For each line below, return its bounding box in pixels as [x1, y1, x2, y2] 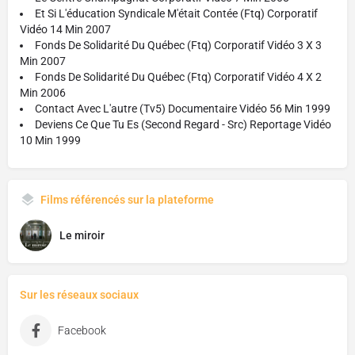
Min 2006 [20, 86, 66, 99]
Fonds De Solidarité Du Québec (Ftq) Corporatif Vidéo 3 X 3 [35, 39, 322, 52]
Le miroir [59, 229, 105, 242]
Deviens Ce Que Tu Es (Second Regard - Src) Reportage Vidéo [35, 118, 331, 131]
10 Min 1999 [20, 134, 81, 147]
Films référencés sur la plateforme [40, 193, 214, 206]
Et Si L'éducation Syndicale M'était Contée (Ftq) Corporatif [35, 7, 318, 20]
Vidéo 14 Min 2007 [20, 23, 111, 36]
